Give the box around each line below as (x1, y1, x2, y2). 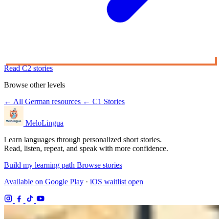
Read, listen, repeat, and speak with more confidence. (4, 144, 168, 153)
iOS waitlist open (90, 177, 143, 186)
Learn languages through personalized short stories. (4, 135, 162, 144)
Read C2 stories (4, 64, 53, 73)
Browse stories (77, 161, 122, 170)
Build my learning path (4, 161, 77, 170)
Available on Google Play (4, 177, 84, 186)
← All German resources (4, 97, 83, 106)
